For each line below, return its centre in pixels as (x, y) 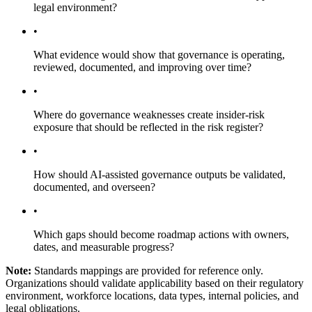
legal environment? (75, 8)
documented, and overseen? (94, 187)
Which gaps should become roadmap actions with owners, (161, 235)
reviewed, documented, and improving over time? (142, 68)
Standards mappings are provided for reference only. (149, 271)
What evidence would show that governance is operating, (159, 55)
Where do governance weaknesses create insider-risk (149, 115)
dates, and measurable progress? (104, 247)
